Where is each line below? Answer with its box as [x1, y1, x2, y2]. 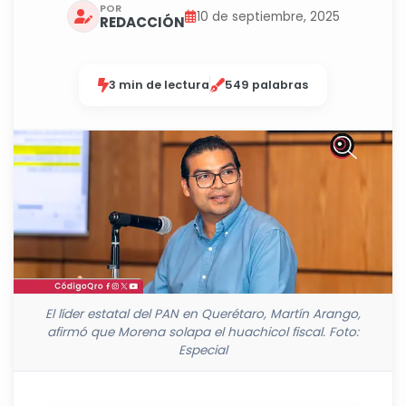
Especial [179, 342, 227, 360]
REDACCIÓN [99, 12, 185, 32]
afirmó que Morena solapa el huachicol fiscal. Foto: [47, 324, 359, 342]
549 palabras [225, 77, 308, 92]
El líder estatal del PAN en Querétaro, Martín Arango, [45, 305, 361, 324]
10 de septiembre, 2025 [196, 7, 340, 25]
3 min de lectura [109, 77, 209, 92]
